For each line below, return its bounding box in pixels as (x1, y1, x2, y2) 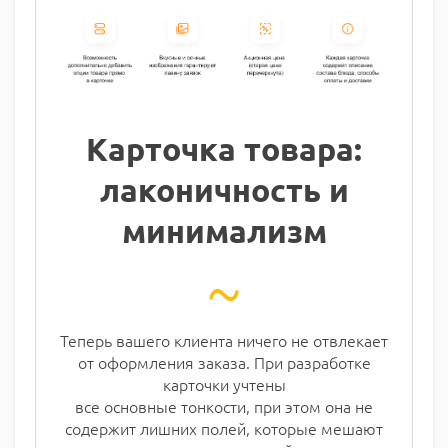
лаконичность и (99, 170, 349, 211)
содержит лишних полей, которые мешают (65, 417, 383, 440)
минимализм (121, 211, 327, 252)
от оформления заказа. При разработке (77, 351, 371, 374)
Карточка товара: (86, 129, 362, 170)
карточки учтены (162, 373, 286, 396)
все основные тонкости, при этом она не (75, 395, 373, 418)
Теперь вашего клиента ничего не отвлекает (60, 329, 388, 352)
